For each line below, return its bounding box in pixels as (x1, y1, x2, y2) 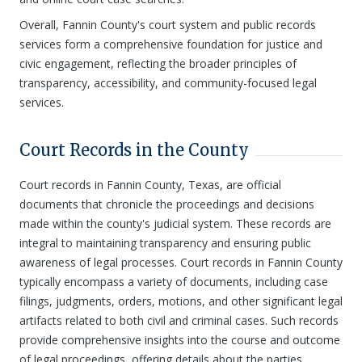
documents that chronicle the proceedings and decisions (19, 196, 314, 212)
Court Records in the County (19, 140, 249, 160)
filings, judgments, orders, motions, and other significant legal (19, 293, 343, 309)
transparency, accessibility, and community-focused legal (19, 75, 317, 90)
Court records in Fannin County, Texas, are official (19, 177, 281, 192)
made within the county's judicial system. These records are (19, 216, 331, 231)
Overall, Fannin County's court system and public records (19, 17, 316, 32)
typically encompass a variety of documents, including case (19, 274, 328, 289)
